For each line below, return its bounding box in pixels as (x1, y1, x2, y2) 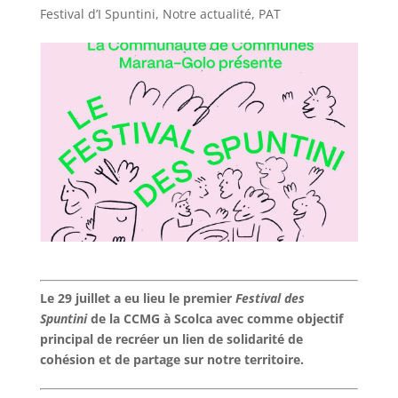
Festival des (235, 289, 305, 306)
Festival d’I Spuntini (39, 5, 155, 22)
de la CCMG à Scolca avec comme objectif (86, 309, 343, 327)
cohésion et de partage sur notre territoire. (39, 350, 304, 368)
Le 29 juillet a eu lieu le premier (39, 289, 235, 306)
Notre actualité (162, 5, 251, 22)
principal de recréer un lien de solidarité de (39, 330, 303, 347)
